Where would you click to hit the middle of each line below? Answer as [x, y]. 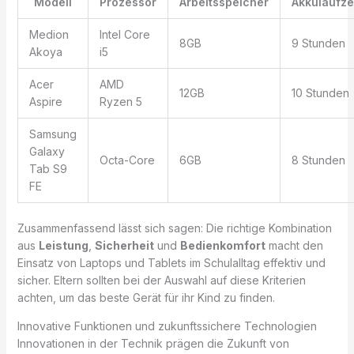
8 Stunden [318, 160]
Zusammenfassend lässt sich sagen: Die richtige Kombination [174, 228]
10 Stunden [320, 92]
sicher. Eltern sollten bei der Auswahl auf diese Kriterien [161, 280]
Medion [49, 34]
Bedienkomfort [222, 245]
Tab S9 [48, 168]
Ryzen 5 [121, 101]
